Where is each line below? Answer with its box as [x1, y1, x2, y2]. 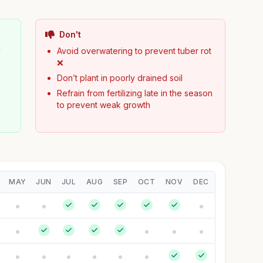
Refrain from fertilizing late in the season [56, 88, 213, 98]
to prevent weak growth [56, 100, 150, 110]
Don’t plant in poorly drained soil [56, 73, 183, 83]
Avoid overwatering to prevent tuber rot [56, 46, 211, 56]
